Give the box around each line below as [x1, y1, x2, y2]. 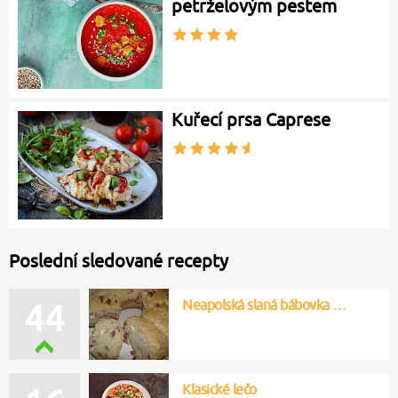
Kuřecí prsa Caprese [171, 108, 331, 130]
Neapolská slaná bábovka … [182, 296, 346, 313]
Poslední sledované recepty [9, 250, 228, 271]
